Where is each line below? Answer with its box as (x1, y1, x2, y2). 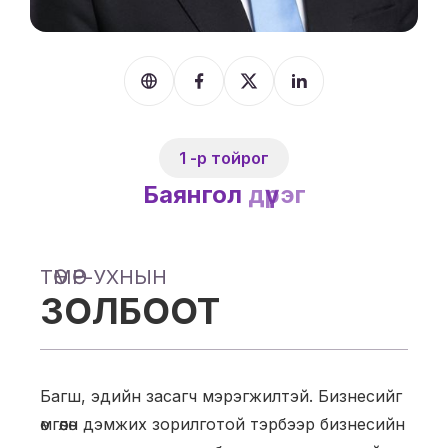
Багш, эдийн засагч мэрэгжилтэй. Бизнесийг (40, 386, 402, 406)
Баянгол (142, 180, 248, 209)
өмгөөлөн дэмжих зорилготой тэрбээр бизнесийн (40, 414, 405, 434)
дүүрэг (247, 180, 306, 209)
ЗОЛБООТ (40, 289, 220, 333)
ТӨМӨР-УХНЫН (40, 265, 167, 289)
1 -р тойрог (179, 148, 269, 168)
